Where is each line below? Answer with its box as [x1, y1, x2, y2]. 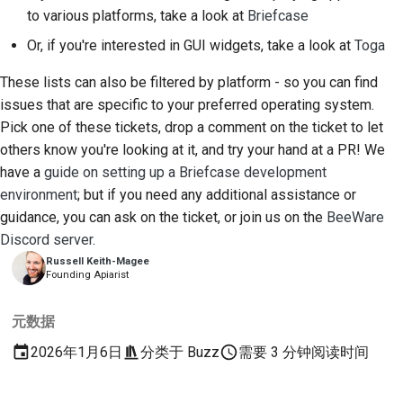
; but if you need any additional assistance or [77, 185, 356, 203]
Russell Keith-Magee [46, 255, 150, 267]
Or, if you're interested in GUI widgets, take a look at [27, 36, 354, 54]
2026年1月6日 [30, 343, 122, 361]
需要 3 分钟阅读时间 [238, 343, 370, 361]
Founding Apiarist [46, 268, 130, 281]
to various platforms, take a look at [27, 6, 247, 24]
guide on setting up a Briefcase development [44, 163, 327, 181]
